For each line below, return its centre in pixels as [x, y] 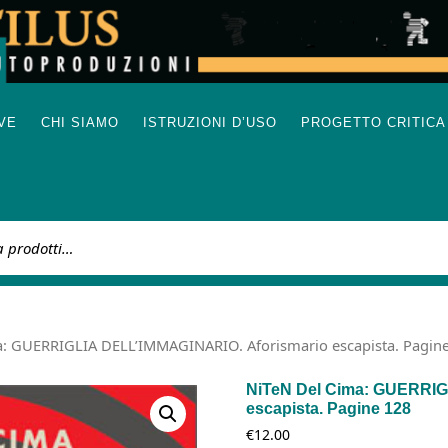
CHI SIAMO [80, 123]
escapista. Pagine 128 [328, 409]
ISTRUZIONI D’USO [210, 123]
